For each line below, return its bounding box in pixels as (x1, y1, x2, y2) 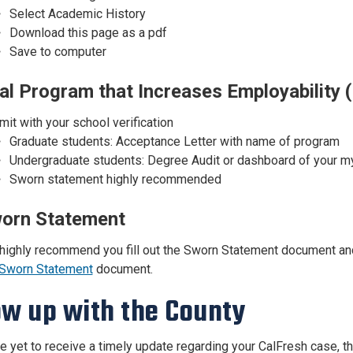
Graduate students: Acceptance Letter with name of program (9, 134, 340, 149)
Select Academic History (9, 6, 146, 21)
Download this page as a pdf (9, 25, 167, 40)
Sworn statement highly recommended (9, 172, 221, 187)
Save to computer (9, 44, 106, 59)
